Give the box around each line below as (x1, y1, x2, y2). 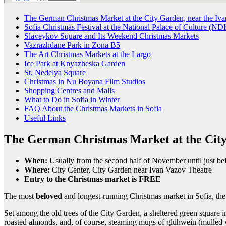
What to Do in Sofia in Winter (24, 95, 120, 104)
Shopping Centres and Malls (24, 86, 115, 95)
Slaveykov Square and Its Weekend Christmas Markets (24, 31, 199, 40)
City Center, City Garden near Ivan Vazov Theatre (50, 165, 212, 174)
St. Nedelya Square (24, 68, 86, 77)
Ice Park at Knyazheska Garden (24, 59, 125, 68)
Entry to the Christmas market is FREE (24, 174, 161, 183)
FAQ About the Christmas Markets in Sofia (24, 104, 162, 113)
